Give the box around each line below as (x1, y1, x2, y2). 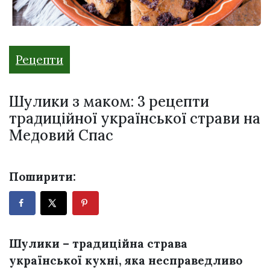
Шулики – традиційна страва (9, 236, 187, 251)
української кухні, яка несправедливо (9, 253, 242, 268)
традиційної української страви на (9, 109, 260, 128)
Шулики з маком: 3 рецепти (9, 92, 209, 111)
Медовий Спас (9, 126, 113, 145)
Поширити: (9, 169, 76, 184)
